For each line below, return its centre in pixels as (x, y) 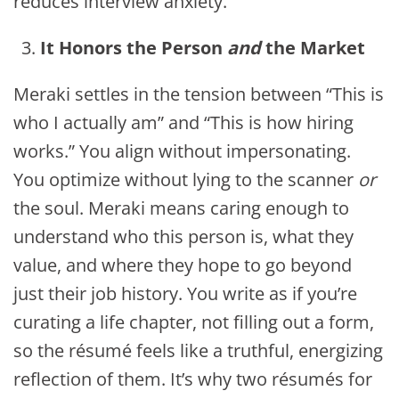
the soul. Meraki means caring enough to (181, 208)
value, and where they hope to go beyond (183, 265)
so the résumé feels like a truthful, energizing (198, 351)
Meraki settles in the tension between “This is (199, 94)
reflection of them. (92, 379)
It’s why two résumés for (271, 379)
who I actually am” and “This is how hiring (183, 123)
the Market (313, 48)
